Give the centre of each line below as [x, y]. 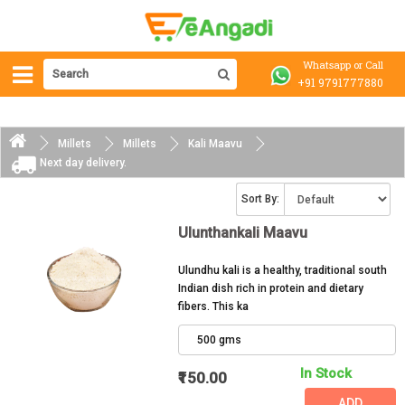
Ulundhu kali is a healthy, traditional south [282, 271]
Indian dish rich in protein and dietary [270, 289]
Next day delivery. [85, 163]
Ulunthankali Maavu [242, 233]
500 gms [219, 340]
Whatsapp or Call [343, 65]
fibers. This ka [213, 307]
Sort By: [261, 199]
